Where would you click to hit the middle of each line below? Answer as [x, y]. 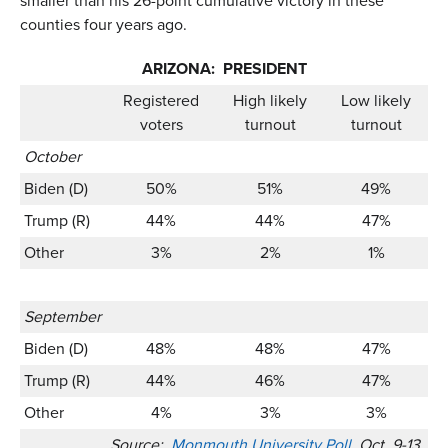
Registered [161, 100]
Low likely [376, 100]
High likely [270, 100]
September [62, 316]
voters [161, 124]
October [52, 156]
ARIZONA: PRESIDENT [224, 68]
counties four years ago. [103, 24]
